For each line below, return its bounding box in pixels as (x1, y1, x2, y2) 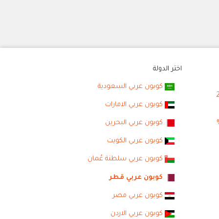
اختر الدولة (153, 66, 182, 73)
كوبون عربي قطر (109, 174, 163, 181)
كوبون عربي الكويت (107, 137, 163, 145)
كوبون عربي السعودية (97, 83, 163, 90)
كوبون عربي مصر (112, 192, 163, 199)
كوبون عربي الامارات (105, 101, 163, 109)
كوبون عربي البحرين (105, 119, 163, 127)
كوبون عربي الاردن (110, 210, 163, 218)
